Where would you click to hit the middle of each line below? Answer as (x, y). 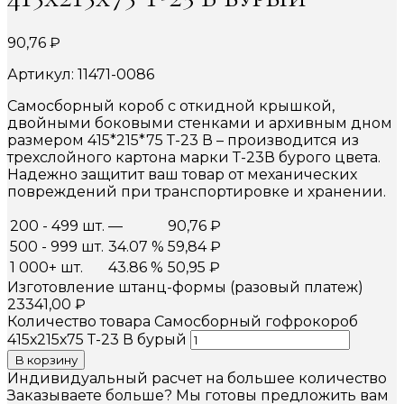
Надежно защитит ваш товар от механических (182, 174)
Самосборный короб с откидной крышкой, (171, 106)
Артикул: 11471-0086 (81, 74)
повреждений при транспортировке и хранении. (197, 191)
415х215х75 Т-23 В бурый (97, 339)
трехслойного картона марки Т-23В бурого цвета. (194, 157)
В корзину (46, 359)
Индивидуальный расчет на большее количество (197, 378)
